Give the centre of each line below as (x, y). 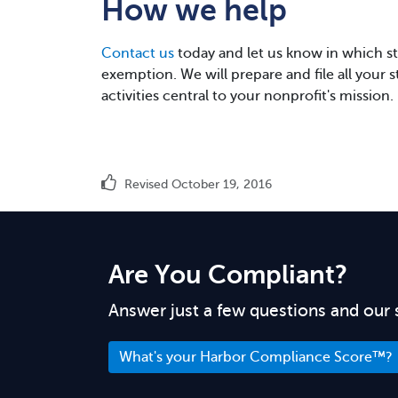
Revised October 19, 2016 (196, 185)
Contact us (138, 54)
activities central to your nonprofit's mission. (247, 96)
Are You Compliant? (228, 275)
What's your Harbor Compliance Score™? (256, 358)
